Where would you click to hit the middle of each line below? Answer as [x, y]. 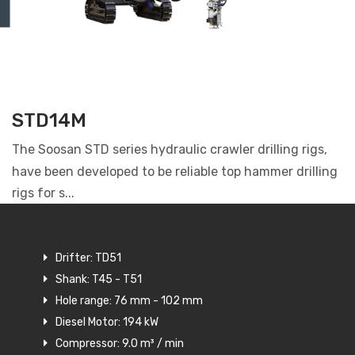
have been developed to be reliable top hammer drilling [175, 171]
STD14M [49, 120]
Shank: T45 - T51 [99, 279]
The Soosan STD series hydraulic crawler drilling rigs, [170, 149]
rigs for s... [43, 193]
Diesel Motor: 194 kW [107, 322]
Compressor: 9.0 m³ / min [120, 343]
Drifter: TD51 [88, 258]
